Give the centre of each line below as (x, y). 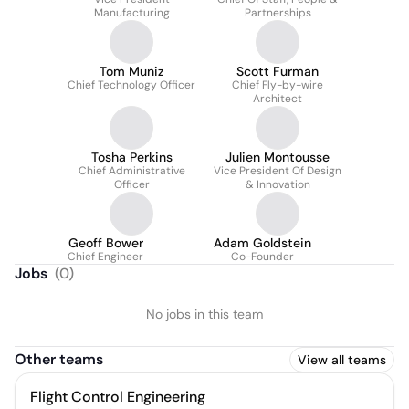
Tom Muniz (131, 71)
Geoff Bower (105, 243)
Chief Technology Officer (131, 85)
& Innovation (278, 184)
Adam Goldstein (262, 243)
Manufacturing (131, 13)
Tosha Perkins (131, 157)
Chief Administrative (131, 171)
